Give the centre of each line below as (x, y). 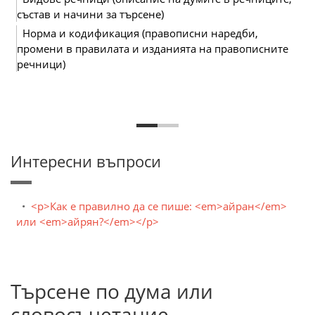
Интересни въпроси (86, 161)
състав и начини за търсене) (90, 14)
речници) (41, 64)
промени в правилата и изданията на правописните (153, 49)
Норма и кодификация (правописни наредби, (140, 33)
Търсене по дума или (112, 291)
